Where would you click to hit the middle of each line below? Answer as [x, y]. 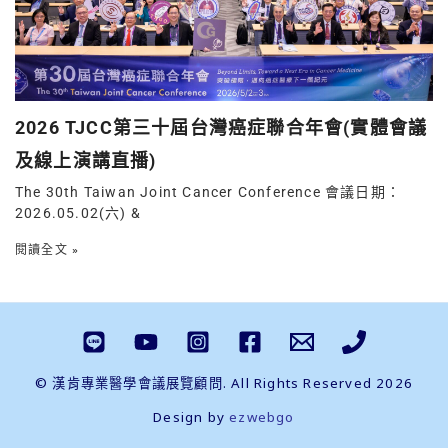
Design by [189, 417]
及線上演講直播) [86, 161]
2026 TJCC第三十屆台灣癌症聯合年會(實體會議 [221, 128]
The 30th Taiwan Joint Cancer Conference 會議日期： [208, 192]
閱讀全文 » [47, 250]
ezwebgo [262, 417]
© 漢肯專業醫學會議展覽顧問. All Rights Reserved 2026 [224, 383]
